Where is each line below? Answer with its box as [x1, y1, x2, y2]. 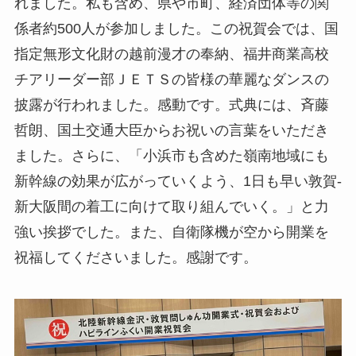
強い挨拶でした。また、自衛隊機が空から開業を [14, 223, 329, 240]
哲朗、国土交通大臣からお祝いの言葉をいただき [14, 122, 329, 138]
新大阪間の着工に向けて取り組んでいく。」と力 [14, 198, 329, 215]
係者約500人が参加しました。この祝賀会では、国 [14, 20, 339, 37]
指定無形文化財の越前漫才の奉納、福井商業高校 [14, 45, 329, 62]
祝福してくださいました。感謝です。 [14, 249, 257, 265]
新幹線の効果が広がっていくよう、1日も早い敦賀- [14, 172, 342, 189]
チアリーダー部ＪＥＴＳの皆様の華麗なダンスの [14, 71, 329, 87]
